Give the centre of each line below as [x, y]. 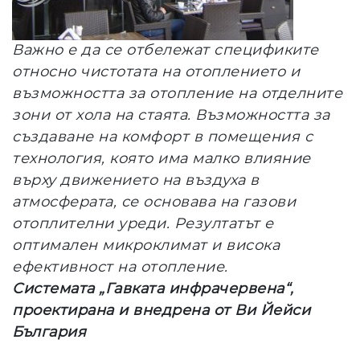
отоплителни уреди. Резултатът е [143, 224]
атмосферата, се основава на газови [154, 202]
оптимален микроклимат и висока [146, 245]
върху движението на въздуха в [136, 180]
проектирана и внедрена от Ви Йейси [161, 311]
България [49, 332]
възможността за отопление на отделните [177, 94]
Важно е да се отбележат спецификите [166, 50]
